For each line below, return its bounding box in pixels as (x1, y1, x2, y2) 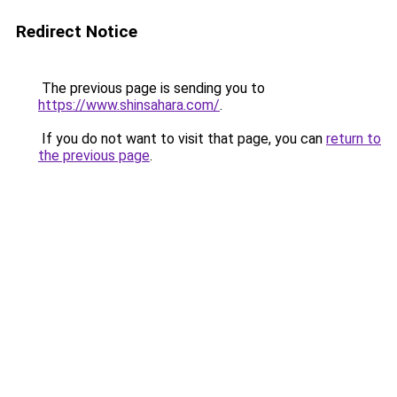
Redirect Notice (16, 21, 137, 42)
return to (326, 130, 381, 147)
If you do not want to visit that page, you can (38, 130, 326, 147)
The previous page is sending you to (38, 80, 265, 97)
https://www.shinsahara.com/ (38, 97, 220, 113)
